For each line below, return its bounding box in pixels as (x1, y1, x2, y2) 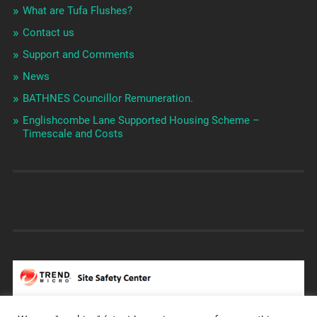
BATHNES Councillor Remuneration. (22, 91, 193, 105)
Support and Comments (22, 47, 134, 61)
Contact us (22, 25, 74, 39)
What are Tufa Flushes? (22, 4, 132, 17)
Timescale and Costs (22, 127, 123, 140)
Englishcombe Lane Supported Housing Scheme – (22, 113, 260, 127)
